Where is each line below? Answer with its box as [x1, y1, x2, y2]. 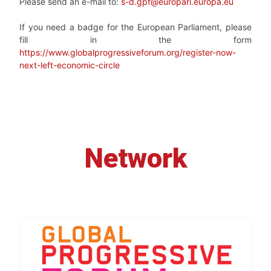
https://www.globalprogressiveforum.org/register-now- [19, 47, 236, 58]
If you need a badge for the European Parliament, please [19, 22, 252, 33]
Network [84, 142, 187, 175]
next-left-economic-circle [19, 60, 120, 71]
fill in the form [19, 34, 252, 45]
